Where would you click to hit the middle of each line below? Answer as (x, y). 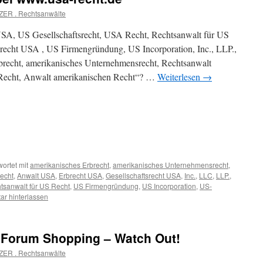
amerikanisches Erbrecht (70, 165)
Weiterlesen (180, 77)
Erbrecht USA (80, 175)
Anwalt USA (36, 175)
